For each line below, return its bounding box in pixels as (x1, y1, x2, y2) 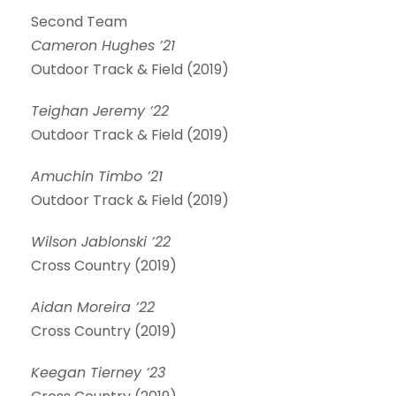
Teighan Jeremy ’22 (31, 101, 169, 121)
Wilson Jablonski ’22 (31, 232, 171, 252)
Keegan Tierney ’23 (31, 362, 165, 383)
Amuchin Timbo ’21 (31, 166, 163, 187)
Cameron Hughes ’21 (31, 35, 175, 56)
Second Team (31, 11, 127, 32)
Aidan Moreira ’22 (31, 297, 155, 317)
